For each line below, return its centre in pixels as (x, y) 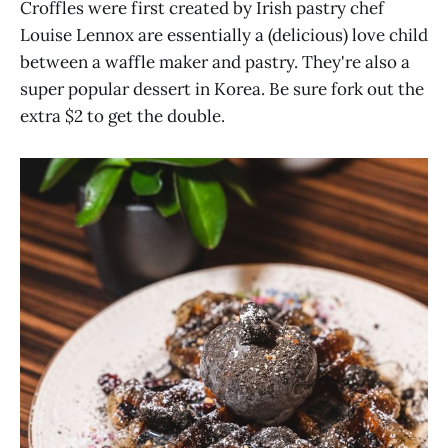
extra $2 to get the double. (122, 116)
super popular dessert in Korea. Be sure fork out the (222, 89)
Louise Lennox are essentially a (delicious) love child (224, 35)
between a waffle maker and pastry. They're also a (215, 62)
